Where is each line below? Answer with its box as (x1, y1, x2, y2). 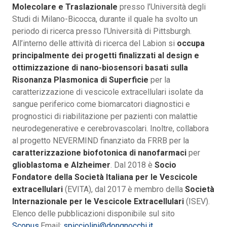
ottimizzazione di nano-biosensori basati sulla (12, 63, 188, 73)
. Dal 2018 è (110, 160, 155, 170)
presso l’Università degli (118, 2, 206, 12)
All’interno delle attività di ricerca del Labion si (12, 39, 177, 49)
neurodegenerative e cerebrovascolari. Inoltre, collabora (12, 124, 209, 134)
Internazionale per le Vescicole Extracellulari (12, 197, 184, 207)
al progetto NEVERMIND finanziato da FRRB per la (12, 136, 189, 146)
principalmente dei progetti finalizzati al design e (12, 51, 199, 61)
